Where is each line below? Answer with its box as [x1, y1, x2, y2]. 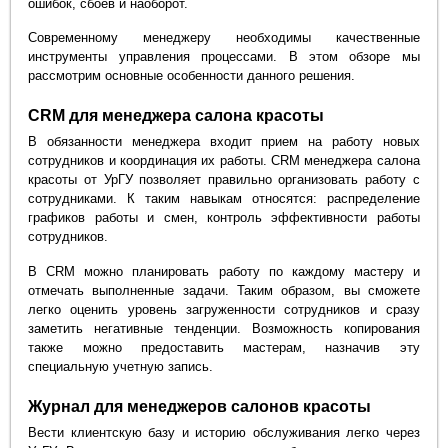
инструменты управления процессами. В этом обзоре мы [28, 49, 420, 65]
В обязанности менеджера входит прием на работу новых [28, 134, 420, 150]
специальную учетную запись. [28, 359, 214, 375]
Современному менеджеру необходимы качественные [28, 30, 420, 46]
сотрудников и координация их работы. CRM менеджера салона [28, 153, 420, 169]
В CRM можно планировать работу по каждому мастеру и [28, 264, 420, 280]
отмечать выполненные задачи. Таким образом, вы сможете [28, 283, 420, 299]
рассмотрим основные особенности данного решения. [28, 68, 356, 84]
